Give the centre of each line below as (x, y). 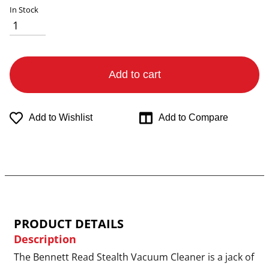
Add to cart (134, 75)
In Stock (24, 9)
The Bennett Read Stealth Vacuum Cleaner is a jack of (134, 257)
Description (45, 239)
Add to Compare (194, 118)
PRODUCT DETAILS (69, 223)
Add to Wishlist (61, 118)
